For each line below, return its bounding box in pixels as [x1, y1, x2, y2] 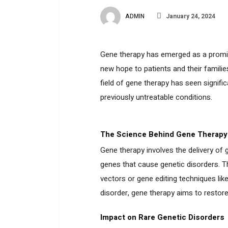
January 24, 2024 [164, 12, 215, 21]
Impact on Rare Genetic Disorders [100, 211, 224, 223]
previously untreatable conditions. [100, 91, 212, 103]
